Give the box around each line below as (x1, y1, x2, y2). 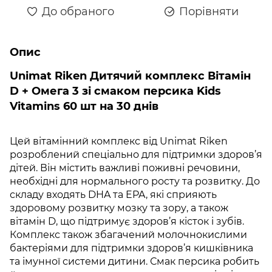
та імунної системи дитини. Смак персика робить (10, 255, 259, 267)
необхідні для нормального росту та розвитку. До (10, 175, 260, 187)
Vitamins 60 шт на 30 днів (10, 99, 158, 113)
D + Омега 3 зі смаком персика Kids (10, 84, 221, 98)
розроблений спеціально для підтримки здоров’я (10, 148, 262, 160)
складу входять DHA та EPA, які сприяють (10, 188, 217, 200)
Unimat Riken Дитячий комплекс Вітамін (10, 69, 251, 83)
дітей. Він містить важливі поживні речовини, (10, 161, 240, 174)
